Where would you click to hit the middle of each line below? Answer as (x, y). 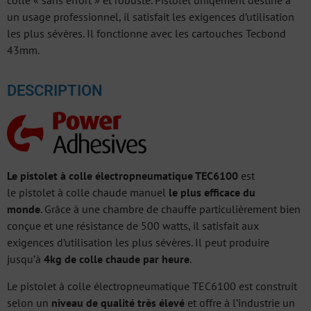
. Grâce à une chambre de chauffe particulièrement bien (170, 209)
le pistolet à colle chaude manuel (88, 193)
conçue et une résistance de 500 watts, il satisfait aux (133, 226)
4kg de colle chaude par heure (117, 259)
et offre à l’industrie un (240, 302)
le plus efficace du (212, 193)
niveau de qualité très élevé (118, 302)
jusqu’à (25, 259)
